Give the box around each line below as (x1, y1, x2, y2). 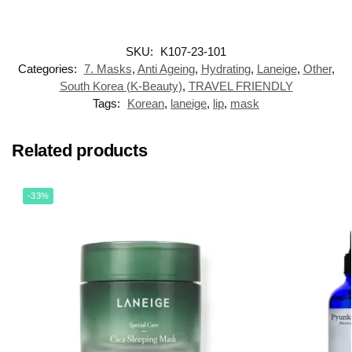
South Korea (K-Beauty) (59, 79, 182, 93)
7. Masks (83, 62, 132, 76)
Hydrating (200, 62, 251, 76)
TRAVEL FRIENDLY (188, 79, 293, 93)
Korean (127, 97, 164, 111)
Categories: (17, 62, 80, 76)
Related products (12, 141, 148, 161)
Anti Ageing (137, 62, 195, 76)
